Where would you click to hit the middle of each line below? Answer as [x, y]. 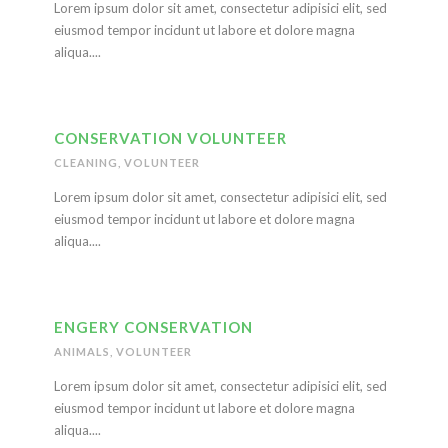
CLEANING [86, 162]
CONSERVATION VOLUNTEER [170, 138]
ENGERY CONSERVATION [153, 327]
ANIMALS [82, 351]
